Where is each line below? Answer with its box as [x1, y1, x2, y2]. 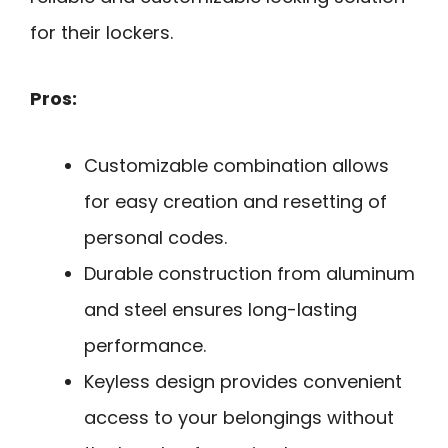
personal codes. [84, 224, 227, 250]
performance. [84, 332, 206, 358]
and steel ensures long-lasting [84, 296, 357, 322]
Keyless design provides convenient [84, 368, 402, 394]
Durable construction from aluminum [84, 260, 415, 286]
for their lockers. [30, 19, 173, 45]
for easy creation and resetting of [84, 188, 387, 214]
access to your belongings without [84, 404, 394, 430]
